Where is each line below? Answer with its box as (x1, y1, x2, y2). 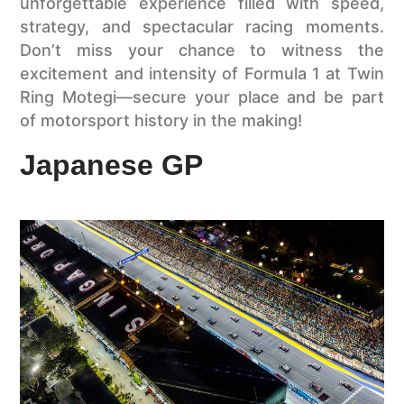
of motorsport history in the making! (20, 111, 303, 131)
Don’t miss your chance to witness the (20, 41, 384, 60)
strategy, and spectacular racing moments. (20, 17, 384, 37)
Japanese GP (20, 148, 204, 181)
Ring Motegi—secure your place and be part (20, 87, 384, 107)
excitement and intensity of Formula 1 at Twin (20, 64, 384, 84)
